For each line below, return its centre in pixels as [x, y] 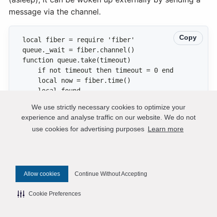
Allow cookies [42, 174]
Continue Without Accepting [111, 174]
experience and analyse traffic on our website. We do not [108, 117]
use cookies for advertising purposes [88, 129]
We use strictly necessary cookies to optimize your [108, 107]
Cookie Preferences [55, 194]
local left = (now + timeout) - [46, 152]
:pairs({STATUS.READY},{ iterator [46, 121]
